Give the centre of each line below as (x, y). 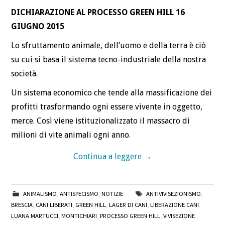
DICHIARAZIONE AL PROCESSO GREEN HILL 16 (98, 12)
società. (25, 73)
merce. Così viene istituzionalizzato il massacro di (101, 121)
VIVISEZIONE (179, 215)
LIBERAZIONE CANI (175, 204)
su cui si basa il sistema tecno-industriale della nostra (109, 59)
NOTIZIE (112, 193)
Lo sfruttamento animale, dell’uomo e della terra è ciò (109, 45)
